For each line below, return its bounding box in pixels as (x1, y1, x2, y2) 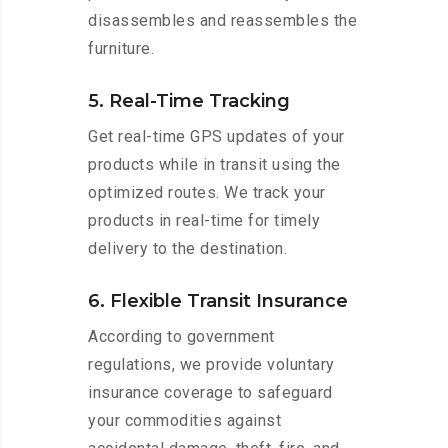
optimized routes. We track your (88, 183, 326, 203)
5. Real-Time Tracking (88, 90, 290, 113)
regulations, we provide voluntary (88, 355, 335, 375)
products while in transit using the (88, 155, 341, 175)
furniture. (88, 39, 154, 59)
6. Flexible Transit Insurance (88, 290, 348, 313)
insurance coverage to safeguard (88, 383, 333, 403)
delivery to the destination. (88, 239, 287, 259)
